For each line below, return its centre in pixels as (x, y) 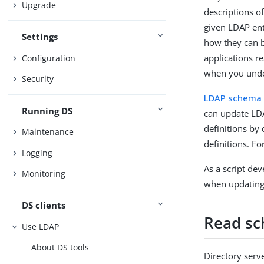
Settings (40, 37)
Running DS (47, 110)
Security (38, 79)
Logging (37, 153)
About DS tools (60, 247)
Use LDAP (41, 226)
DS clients (44, 205)
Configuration (49, 58)
